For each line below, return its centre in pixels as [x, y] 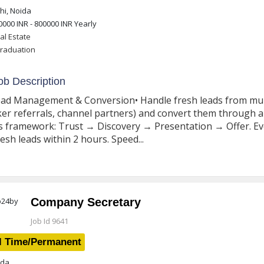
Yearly [84, 24]
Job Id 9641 [49, 221]
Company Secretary [85, 202]
